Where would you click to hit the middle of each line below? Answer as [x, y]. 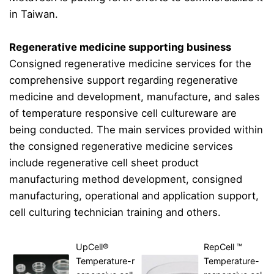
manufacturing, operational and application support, [134, 196]
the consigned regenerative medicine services [121, 146]
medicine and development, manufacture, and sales [135, 97]
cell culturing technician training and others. [115, 213]
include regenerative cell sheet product [104, 163]
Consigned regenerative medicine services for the [130, 64]
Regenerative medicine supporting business [120, 47]
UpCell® [93, 247]
